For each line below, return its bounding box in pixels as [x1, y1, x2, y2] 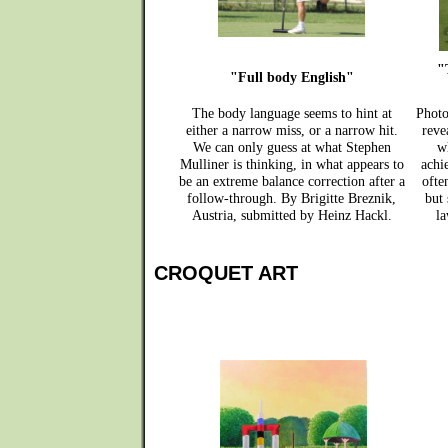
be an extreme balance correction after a [178, 173, 405, 189]
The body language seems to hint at [191, 105, 392, 121]
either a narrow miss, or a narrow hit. [185, 122, 398, 138]
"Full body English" [229, 69, 354, 85]
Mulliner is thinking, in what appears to [179, 156, 404, 172]
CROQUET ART [154, 262, 298, 284]
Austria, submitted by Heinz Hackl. [191, 207, 392, 223]
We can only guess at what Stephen [192, 139, 391, 155]
